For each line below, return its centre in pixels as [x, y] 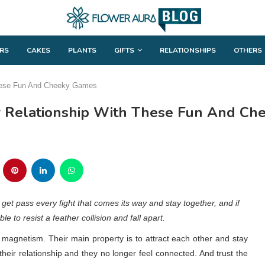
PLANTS [82, 50]
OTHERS [248, 50]
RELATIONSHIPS [188, 50]
